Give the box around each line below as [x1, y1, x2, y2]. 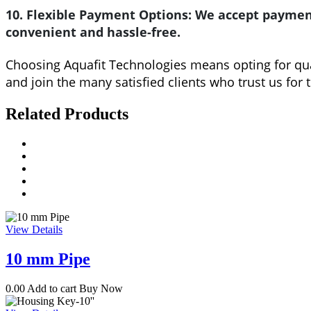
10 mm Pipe [6, 250, 90, 269]
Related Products [6, 105, 128, 124]
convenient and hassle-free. [6, 24, 180, 41]
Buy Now [79, 283, 123, 295]
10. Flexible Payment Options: [6, 6, 192, 24]
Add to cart [27, 283, 76, 295]
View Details [6, 224, 62, 236]
